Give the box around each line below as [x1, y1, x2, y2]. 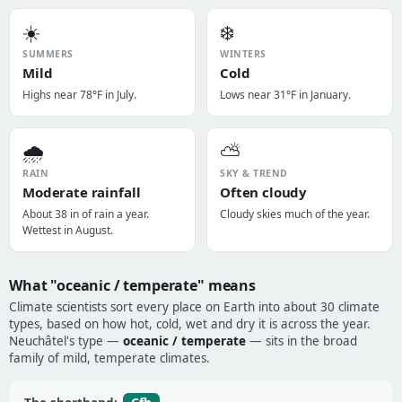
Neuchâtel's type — [9, 333, 123, 349]
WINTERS [220, 48, 267, 60]
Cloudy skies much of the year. [220, 206, 370, 222]
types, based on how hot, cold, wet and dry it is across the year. [9, 316, 371, 332]
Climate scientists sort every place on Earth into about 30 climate [9, 299, 380, 315]
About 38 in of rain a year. [22, 206, 149, 222]
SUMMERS [22, 48, 74, 60]
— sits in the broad [246, 333, 357, 349]
